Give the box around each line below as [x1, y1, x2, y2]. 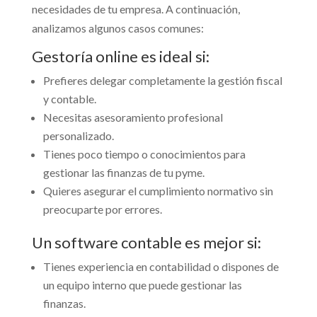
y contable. [42, 92, 96, 106]
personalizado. [42, 129, 114, 143]
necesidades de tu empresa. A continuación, [31, 2, 240, 16]
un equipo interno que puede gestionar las [42, 278, 242, 292]
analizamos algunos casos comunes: [31, 21, 204, 35]
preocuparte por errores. [42, 202, 162, 217]
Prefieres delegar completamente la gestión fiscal [42, 74, 282, 88]
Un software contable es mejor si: [31, 233, 261, 253]
